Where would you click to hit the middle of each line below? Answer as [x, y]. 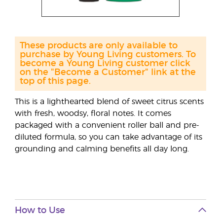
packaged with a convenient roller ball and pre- [107, 125]
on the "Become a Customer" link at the [108, 73]
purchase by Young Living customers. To [108, 55]
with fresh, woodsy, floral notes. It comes [93, 113]
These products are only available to [99, 46]
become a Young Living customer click [105, 64]
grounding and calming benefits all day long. [102, 149]
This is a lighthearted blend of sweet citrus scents [109, 102]
